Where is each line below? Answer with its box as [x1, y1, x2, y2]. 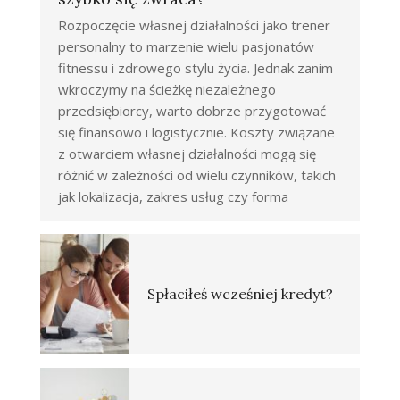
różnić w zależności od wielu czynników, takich [58, 165, 336, 184]
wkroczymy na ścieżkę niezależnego [58, 79, 276, 98]
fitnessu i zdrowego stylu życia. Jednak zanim [58, 58, 333, 77]
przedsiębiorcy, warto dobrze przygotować [58, 101, 326, 120]
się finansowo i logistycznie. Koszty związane [58, 122, 335, 141]
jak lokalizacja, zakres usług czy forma [58, 187, 288, 205]
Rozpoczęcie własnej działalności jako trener [58, 15, 330, 34]
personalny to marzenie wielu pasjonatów [58, 37, 314, 55]
